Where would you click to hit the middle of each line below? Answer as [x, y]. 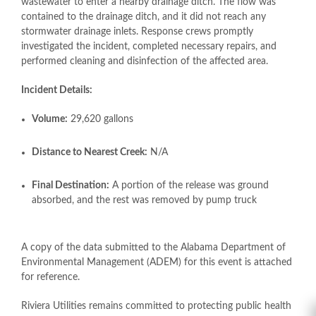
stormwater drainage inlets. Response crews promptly [137, 32]
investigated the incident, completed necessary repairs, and [149, 47]
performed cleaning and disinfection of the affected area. [145, 61]
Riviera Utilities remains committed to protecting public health [156, 306]
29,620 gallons [101, 119]
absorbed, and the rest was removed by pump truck [144, 200]
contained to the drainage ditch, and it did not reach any [144, 17]
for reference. [50, 277]
